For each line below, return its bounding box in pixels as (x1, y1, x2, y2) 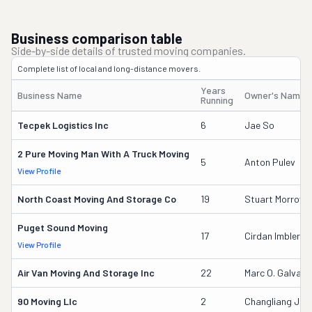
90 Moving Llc (17, 295, 77, 307)
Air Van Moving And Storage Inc (17, 267, 155, 279)
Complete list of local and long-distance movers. (17, 63, 201, 73)
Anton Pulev (244, 156, 295, 168)
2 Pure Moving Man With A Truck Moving (17, 148, 189, 159)
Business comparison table (11, 30, 182, 47)
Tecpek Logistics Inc (17, 119, 109, 131)
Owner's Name (244, 89, 306, 101)
